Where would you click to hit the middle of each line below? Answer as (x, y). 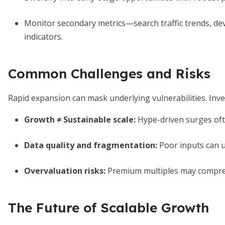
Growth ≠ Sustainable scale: (80, 120)
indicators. (43, 37)
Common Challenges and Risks (109, 74)
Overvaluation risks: (65, 171)
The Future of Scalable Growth (108, 208)
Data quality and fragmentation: (91, 145)
